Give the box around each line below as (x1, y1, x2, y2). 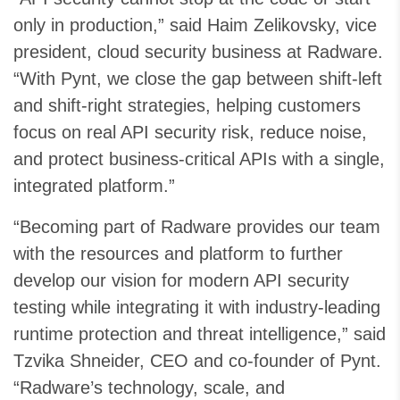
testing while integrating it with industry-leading (13, 297, 380, 317)
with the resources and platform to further (13, 244, 343, 263)
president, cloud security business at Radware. (13, 42, 383, 62)
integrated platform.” (13, 176, 175, 196)
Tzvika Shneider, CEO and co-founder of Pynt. (13, 351, 381, 371)
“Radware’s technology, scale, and (13, 378, 285, 397)
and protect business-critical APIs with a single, (13, 149, 385, 169)
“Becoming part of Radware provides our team (13, 217, 380, 237)
